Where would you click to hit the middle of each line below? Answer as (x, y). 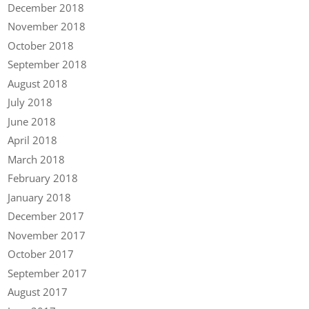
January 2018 (40, 197)
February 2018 (43, 178)
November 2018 (47, 27)
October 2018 (41, 45)
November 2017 (47, 235)
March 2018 (37, 159)
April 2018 (33, 140)
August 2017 (38, 292)
